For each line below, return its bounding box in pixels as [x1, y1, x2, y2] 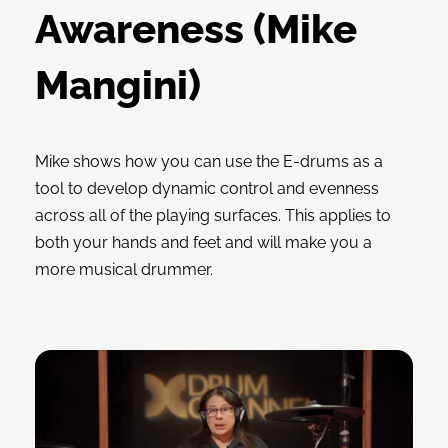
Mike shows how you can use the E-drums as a [35, 152, 383, 172]
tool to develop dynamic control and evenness [35, 179, 379, 199]
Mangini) [35, 61, 201, 109]
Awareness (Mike [35, 5, 357, 53]
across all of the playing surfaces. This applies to [35, 206, 391, 226]
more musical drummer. [35, 260, 213, 280]
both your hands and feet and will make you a [35, 233, 372, 253]
